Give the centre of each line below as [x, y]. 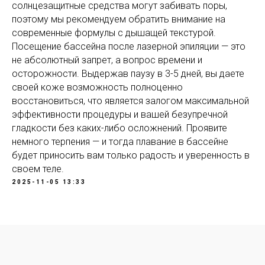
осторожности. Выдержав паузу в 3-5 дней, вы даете [128, 74]
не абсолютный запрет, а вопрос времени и [107, 60]
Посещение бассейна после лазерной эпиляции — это [129, 46]
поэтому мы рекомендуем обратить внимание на [119, 19]
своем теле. [38, 169]
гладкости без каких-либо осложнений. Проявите [119, 128]
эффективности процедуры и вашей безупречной [120, 114]
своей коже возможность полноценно [97, 87]
